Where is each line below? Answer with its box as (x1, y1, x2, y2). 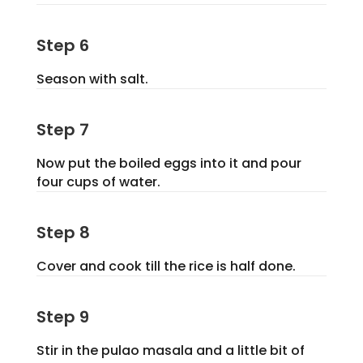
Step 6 (36, 34, 89, 58)
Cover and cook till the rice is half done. (36, 257, 296, 276)
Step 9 (36, 305, 89, 329)
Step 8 (36, 221, 90, 245)
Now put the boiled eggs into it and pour (36, 154, 301, 173)
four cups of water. (36, 173, 160, 192)
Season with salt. (36, 70, 148, 89)
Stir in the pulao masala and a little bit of (36, 341, 305, 361)
